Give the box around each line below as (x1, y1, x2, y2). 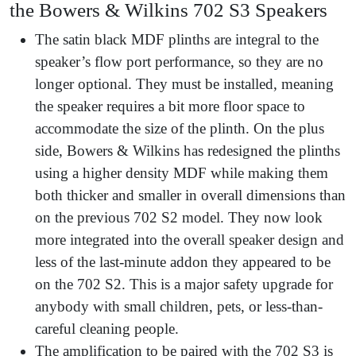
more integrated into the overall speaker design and (35, 230, 344, 248)
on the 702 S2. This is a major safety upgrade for (35, 275, 333, 292)
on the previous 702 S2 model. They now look (35, 208, 323, 226)
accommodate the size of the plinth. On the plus (35, 119, 324, 137)
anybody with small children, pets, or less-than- (35, 297, 323, 315)
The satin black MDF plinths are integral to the (35, 30, 319, 48)
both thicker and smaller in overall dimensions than (35, 186, 346, 203)
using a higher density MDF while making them (35, 164, 328, 181)
